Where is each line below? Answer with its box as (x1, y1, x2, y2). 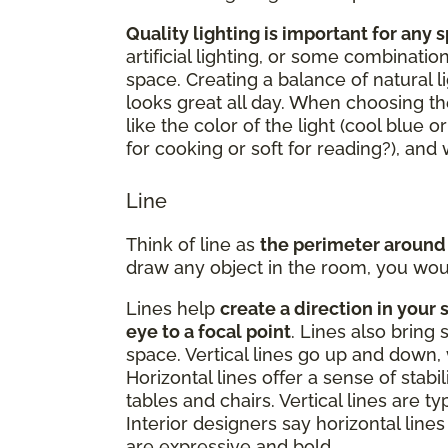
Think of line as (126, 233, 260, 255)
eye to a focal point (126, 320, 291, 342)
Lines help (126, 297, 220, 319)
